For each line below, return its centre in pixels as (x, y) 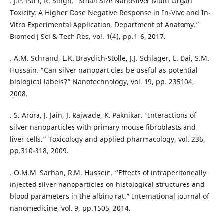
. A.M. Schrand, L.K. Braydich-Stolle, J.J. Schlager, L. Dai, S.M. (109, 58)
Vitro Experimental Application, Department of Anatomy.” (104, 24)
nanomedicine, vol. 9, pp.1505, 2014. (70, 208)
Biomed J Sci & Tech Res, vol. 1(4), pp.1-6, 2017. (88, 36)
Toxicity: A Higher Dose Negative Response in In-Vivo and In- (110, 12)
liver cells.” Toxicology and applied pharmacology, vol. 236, (107, 139)
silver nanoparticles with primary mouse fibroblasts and (103, 127)
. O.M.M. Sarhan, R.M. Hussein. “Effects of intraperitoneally (108, 172)
